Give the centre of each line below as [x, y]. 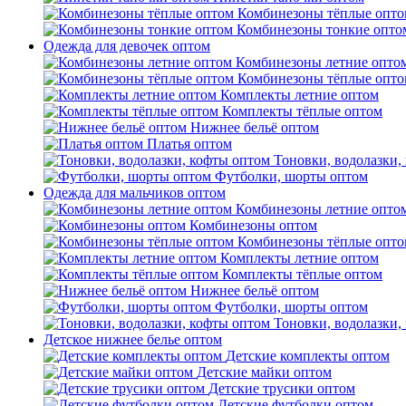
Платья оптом [189, 144]
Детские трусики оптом [282, 388]
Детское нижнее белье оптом [133, 339]
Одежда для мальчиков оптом [135, 193]
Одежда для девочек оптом [127, 46]
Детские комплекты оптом [308, 356]
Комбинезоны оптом [253, 225]
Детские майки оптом [264, 372]
